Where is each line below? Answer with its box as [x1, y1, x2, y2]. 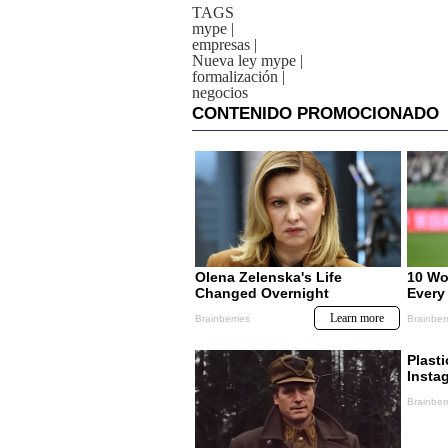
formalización [192, 68, 278, 85]
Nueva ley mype [192, 52, 296, 69]
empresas [192, 36, 250, 53]
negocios [192, 84, 248, 101]
